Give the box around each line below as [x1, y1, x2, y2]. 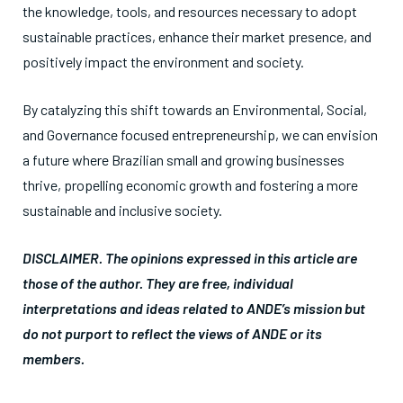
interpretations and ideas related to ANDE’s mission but [22, 300, 365, 317]
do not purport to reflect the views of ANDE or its [22, 325, 322, 342]
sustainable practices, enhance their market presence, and [22, 28, 372, 45]
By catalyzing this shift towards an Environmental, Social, [22, 101, 367, 118]
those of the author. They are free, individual [22, 274, 293, 291]
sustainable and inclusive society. [22, 201, 222, 219]
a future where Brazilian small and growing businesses [22, 151, 345, 168]
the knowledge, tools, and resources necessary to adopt [22, 3, 357, 20]
